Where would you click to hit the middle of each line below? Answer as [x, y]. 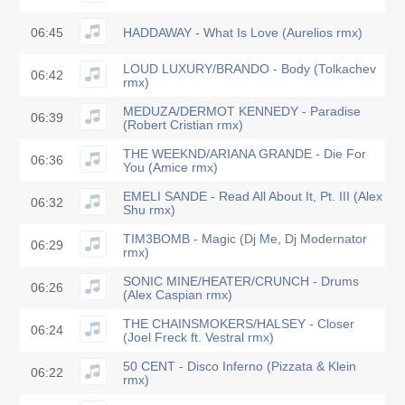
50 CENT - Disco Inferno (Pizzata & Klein [240, 366]
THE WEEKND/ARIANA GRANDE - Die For [245, 154]
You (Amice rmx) [170, 167]
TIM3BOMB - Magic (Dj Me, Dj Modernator [245, 239]
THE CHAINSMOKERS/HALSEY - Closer [239, 324]
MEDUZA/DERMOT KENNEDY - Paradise [242, 111]
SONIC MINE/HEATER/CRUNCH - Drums [241, 281]
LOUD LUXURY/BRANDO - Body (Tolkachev [250, 69]
